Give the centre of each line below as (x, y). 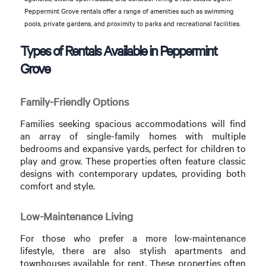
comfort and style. (57, 186)
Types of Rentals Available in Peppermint (118, 50)
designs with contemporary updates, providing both (133, 173)
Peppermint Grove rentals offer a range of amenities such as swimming (129, 11)
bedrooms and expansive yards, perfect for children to (133, 148)
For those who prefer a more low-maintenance (133, 238)
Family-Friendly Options (74, 101)
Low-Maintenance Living (76, 216)
